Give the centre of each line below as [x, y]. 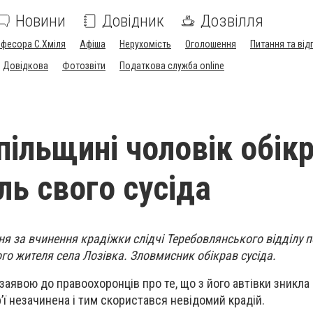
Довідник [133, 21]
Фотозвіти [84, 66]
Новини [41, 21]
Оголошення [211, 44]
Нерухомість [145, 44]
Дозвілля [232, 21]
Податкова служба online [172, 66]
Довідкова [26, 66]
